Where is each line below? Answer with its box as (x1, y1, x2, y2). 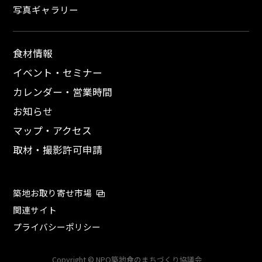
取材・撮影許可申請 (13, 143, 103, 157)
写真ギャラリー (13, 3, 79, 16)
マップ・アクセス (13, 123, 92, 138)
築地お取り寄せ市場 (13, 187, 92, 199)
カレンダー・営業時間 (13, 85, 113, 99)
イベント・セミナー (13, 65, 103, 80)
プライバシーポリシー (13, 220, 101, 233)
